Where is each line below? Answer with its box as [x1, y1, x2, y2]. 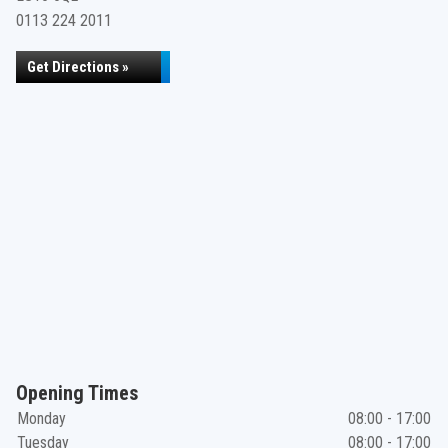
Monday [17, 409, 66, 428]
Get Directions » [27, 58, 129, 76]
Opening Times [16, 381, 138, 405]
